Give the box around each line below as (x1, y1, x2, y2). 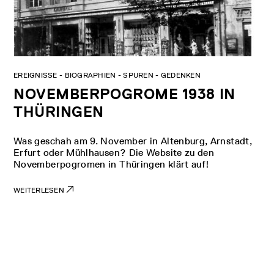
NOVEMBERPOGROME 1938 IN (13, 84, 235, 103)
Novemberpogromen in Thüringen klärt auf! (13, 158, 210, 170)
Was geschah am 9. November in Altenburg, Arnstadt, (13, 135, 252, 147)
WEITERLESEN (13, 185, 67, 194)
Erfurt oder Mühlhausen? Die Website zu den (13, 146, 215, 158)
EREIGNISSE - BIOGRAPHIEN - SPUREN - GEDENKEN (13, 70, 201, 80)
